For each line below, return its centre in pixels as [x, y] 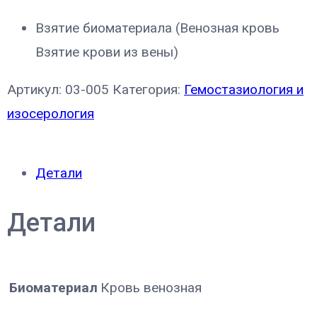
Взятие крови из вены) [107, 52]
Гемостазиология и [244, 90]
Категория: [148, 90]
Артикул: [36, 90]
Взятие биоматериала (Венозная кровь [157, 28]
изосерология [51, 114]
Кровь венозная [151, 288]
